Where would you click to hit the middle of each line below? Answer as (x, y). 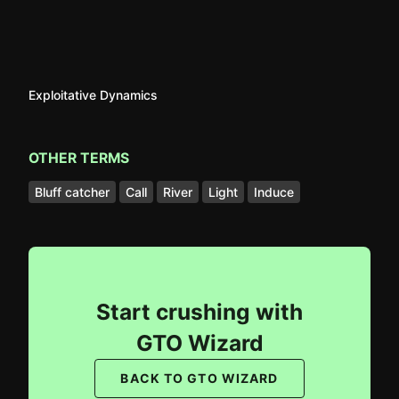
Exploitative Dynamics (93, 95)
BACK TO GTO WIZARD (199, 378)
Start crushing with (199, 311)
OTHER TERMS (79, 158)
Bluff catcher (72, 191)
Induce (274, 191)
